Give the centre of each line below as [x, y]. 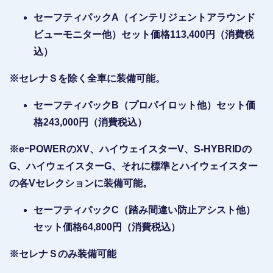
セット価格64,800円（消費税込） [107, 227]
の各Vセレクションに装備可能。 [81, 183]
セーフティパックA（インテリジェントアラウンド [144, 17]
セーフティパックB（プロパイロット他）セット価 [144, 105]
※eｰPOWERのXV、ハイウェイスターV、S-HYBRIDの [130, 149]
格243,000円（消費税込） [90, 122]
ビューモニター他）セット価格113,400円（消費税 [144, 34]
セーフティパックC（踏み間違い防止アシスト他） [144, 210]
